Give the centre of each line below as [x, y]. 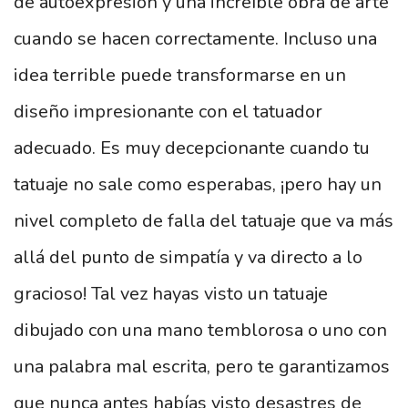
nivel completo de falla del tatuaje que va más [204, 221]
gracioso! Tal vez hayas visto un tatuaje [171, 294]
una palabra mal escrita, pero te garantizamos [202, 367]
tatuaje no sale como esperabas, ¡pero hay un [198, 184]
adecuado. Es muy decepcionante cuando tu [192, 148]
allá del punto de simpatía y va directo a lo [188, 257]
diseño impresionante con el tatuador [168, 112]
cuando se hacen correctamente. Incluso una [195, 39]
